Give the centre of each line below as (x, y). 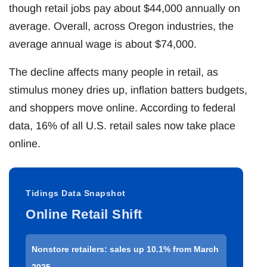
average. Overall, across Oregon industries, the (121, 26)
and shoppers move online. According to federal (122, 108)
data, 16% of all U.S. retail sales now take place (122, 125)
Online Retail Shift (84, 214)
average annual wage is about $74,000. (103, 44)
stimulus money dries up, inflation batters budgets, (128, 90)
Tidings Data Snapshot (76, 193)
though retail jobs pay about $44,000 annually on (125, 8)
